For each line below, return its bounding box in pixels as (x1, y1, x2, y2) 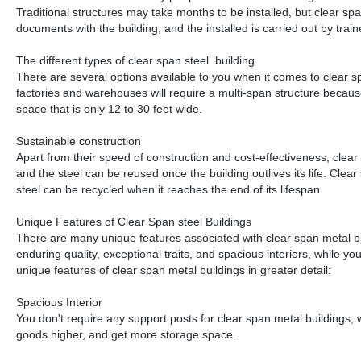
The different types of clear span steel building (16, 54, 255, 68)
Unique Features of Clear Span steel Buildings (16, 215, 251, 229)
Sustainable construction (16, 135, 141, 148)
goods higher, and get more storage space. (16, 328, 236, 342)
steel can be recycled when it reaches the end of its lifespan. (16, 183, 323, 197)
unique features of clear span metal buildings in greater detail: (16, 263, 331, 277)
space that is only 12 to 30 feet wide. (16, 102, 202, 116)
